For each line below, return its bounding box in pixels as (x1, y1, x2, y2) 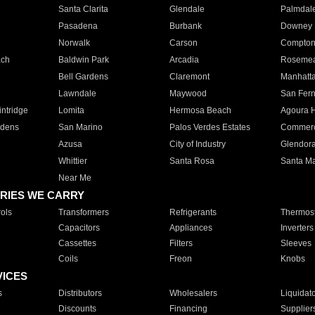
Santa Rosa (169, 156, 214, 166)
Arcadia (169, 55, 199, 65)
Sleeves (280, 238, 311, 248)
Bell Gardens (58, 72, 108, 82)
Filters (169, 238, 193, 248)
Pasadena (58, 21, 98, 31)
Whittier (58, 156, 87, 166)
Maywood (169, 89, 207, 98)
